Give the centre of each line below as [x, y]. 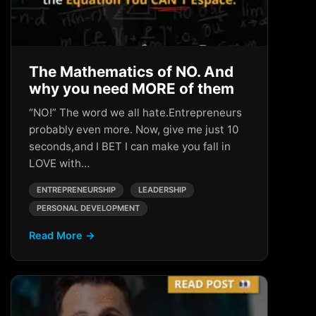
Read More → [62, 235]
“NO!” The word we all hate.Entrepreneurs [135, 113]
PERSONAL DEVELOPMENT [88, 208]
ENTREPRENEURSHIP [76, 190]
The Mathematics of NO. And [131, 72]
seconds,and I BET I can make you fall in [130, 146]
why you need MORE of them [132, 89]
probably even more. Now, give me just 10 [134, 129]
